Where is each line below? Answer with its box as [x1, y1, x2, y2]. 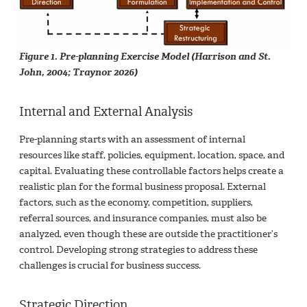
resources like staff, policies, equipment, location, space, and [19, 148, 284, 162]
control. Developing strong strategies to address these [19, 243, 258, 256]
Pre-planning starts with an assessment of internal [19, 132, 245, 146]
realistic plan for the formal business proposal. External [19, 180, 266, 193]
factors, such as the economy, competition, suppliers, [19, 195, 253, 209]
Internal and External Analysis [19, 103, 193, 120]
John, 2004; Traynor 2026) [19, 65, 138, 79]
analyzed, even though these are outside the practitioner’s [19, 227, 278, 241]
